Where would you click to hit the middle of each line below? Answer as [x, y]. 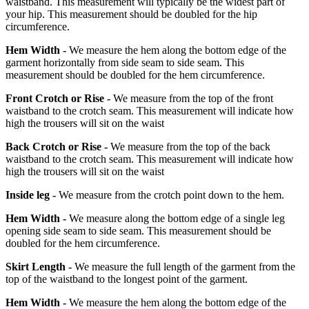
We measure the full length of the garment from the [183, 267]
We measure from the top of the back [189, 147]
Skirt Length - [39, 267]
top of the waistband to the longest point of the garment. [127, 279]
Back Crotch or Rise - [57, 147]
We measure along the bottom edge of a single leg [176, 219]
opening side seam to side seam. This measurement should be [138, 231]
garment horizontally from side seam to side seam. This [125, 63]
